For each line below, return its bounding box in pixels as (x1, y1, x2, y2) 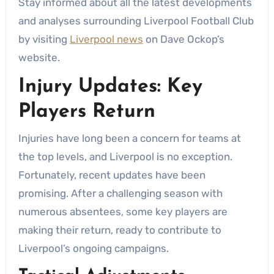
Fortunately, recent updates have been (18, 168, 206, 181)
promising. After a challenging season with (18, 187, 223, 199)
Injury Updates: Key (18, 77, 202, 97)
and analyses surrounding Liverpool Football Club (18, 15, 254, 27)
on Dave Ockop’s (143, 33, 224, 45)
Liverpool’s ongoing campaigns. (18, 242, 169, 254)
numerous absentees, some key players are (18, 205, 228, 218)
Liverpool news (69, 33, 143, 45)
